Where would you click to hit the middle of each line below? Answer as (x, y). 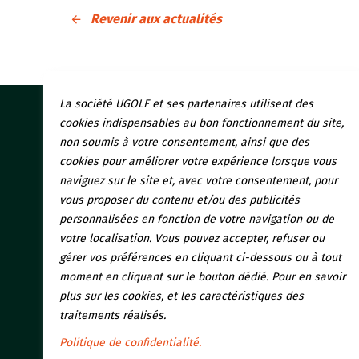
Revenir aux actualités (156, 19)
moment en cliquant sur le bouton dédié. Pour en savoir (202, 276)
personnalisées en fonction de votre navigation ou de (196, 219)
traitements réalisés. (112, 315)
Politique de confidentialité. (130, 342)
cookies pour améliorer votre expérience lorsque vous (198, 161)
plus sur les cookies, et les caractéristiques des (181, 296)
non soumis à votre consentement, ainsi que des (184, 142)
